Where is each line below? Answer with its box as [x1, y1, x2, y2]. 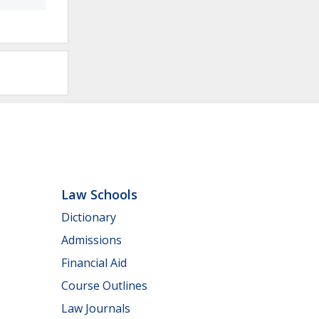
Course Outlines [61, 277, 147, 293]
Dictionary [61, 209, 116, 225]
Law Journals [61, 300, 130, 316]
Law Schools [61, 186, 137, 204]
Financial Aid [61, 254, 127, 271]
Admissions [61, 231, 122, 248]
